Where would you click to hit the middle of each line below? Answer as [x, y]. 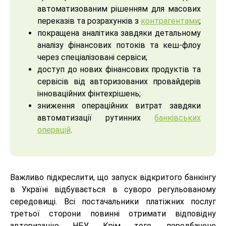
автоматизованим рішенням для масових [119, 9]
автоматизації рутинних [96, 118]
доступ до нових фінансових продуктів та [119, 70]
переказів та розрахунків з [89, 21]
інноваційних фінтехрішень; [89, 94]
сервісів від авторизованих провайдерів [119, 82]
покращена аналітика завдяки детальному [119, 33]
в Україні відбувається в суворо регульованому [113, 190]
